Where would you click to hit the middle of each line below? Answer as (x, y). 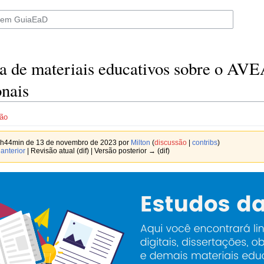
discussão (171, 143)
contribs (205, 143)
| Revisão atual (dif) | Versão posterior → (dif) (98, 151)
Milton (141, 143)
